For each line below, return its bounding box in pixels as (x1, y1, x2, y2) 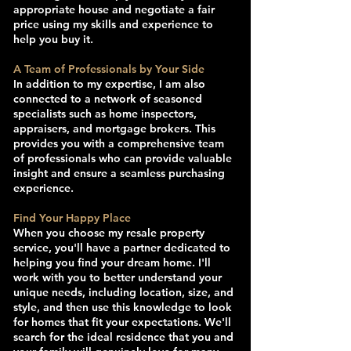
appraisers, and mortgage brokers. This (13, 121, 215, 136)
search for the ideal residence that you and (13, 330, 233, 344)
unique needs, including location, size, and (13, 285, 233, 299)
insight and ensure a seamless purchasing (13, 166, 225, 180)
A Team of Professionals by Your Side (13, 62, 204, 76)
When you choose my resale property (13, 226, 204, 240)
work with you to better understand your (13, 270, 222, 284)
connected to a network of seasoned (13, 92, 202, 106)
